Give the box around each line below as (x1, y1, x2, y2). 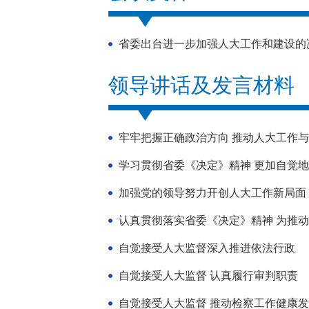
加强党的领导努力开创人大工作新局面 (119, 187, 306, 199)
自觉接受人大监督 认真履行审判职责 (119, 270, 298, 281)
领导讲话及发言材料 (108, 74, 295, 97)
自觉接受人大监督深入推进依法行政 (119, 242, 295, 254)
